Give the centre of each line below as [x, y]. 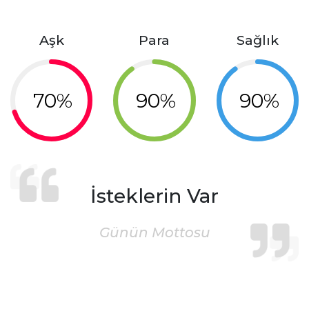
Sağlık [257, 40]
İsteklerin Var [154, 196]
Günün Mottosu [154, 233]
